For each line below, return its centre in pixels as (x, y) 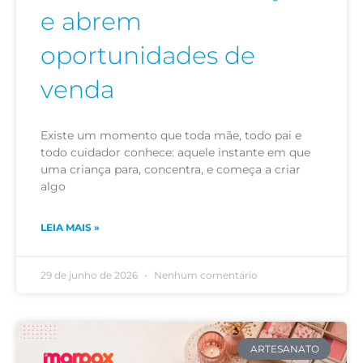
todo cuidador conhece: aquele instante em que (175, 153)
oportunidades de (148, 56)
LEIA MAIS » (70, 228)
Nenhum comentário (205, 275)
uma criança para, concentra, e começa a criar (171, 170)
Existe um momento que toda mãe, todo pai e (171, 136)
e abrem (91, 22)
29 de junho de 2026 (90, 275)
